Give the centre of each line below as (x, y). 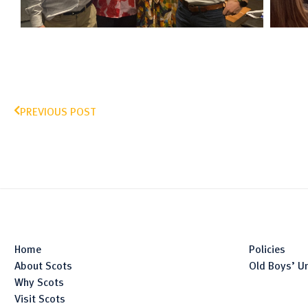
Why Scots (39, 282)
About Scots (43, 265)
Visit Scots (40, 298)
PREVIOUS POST (58, 111)
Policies (267, 249)
